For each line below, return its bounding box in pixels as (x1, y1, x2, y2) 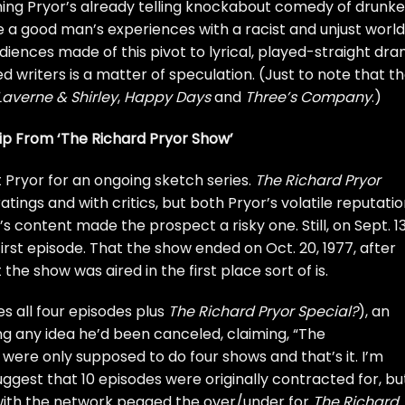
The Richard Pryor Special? (168, 301, 358, 323)
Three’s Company (245, 86, 372, 108)
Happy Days (124, 86, 211, 108)
